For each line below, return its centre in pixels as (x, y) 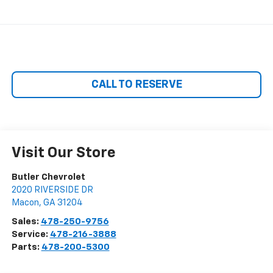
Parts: (26, 247)
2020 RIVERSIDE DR (52, 190)
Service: (30, 235)
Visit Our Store (63, 153)
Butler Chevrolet (48, 177)
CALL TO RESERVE (136, 85)
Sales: (26, 222)
